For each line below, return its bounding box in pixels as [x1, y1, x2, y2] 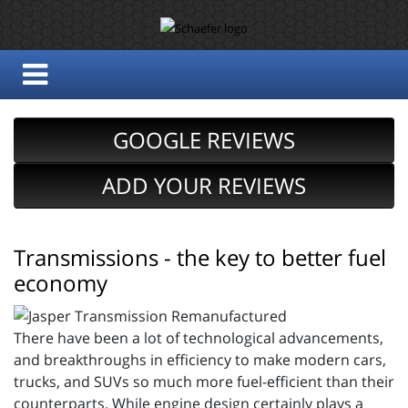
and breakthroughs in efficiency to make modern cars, [14, 349, 386, 370]
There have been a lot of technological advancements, [14, 327, 383, 348]
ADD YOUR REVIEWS [102, 170, 306, 200]
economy [14, 268, 107, 298]
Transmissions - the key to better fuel [14, 242, 386, 272]
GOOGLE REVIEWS [113, 125, 295, 155]
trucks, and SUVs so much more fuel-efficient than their [14, 371, 394, 392]
